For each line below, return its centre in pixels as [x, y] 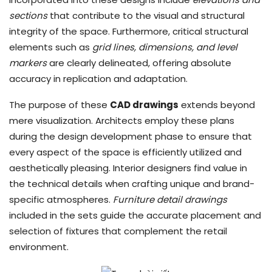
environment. [39, 246]
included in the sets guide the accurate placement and [135, 215]
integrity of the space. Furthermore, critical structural [129, 31]
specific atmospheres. [61, 199]
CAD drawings [144, 104]
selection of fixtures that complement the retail [118, 231]
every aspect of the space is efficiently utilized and [125, 152]
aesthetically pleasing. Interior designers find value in [128, 168]
